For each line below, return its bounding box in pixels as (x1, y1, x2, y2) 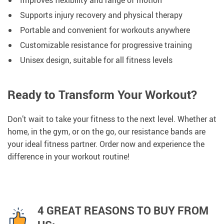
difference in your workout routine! (7, 151, 129, 162)
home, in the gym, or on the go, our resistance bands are (7, 126, 205, 137)
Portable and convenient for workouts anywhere (20, 24, 190, 36)
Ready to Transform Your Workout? (7, 86, 197, 103)
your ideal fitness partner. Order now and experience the (7, 138, 204, 150)
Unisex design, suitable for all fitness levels (20, 54, 172, 66)
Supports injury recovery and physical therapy (20, 9, 182, 21)
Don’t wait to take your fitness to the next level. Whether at (7, 113, 216, 125)
